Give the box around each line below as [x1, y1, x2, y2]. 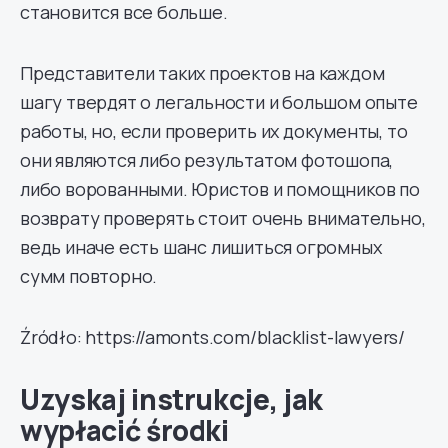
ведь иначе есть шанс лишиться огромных [20, 234, 382, 259]
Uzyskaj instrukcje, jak [20, 379, 323, 418]
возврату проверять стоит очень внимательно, [20, 205, 426, 230]
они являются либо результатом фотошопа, [20, 147, 394, 172]
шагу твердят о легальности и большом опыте [20, 89, 418, 114]
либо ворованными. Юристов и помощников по [20, 176, 420, 201]
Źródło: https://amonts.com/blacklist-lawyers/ [20, 324, 405, 349]
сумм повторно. [20, 263, 158, 288]
